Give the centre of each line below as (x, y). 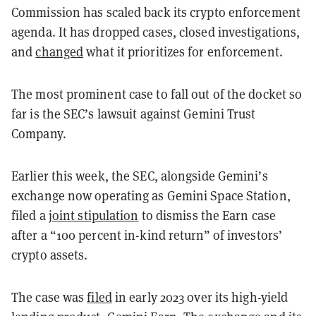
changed (60, 51)
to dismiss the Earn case (207, 215)
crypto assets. (50, 254)
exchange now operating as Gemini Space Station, (151, 195)
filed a (30, 215)
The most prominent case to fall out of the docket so (157, 93)
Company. (39, 133)
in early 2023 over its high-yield (200, 297)
